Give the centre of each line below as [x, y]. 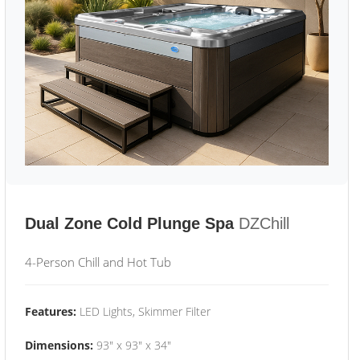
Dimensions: [59, 345]
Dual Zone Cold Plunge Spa [129, 223]
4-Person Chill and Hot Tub [98, 262]
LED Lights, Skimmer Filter [143, 311]
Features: [51, 311]
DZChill [264, 223]
